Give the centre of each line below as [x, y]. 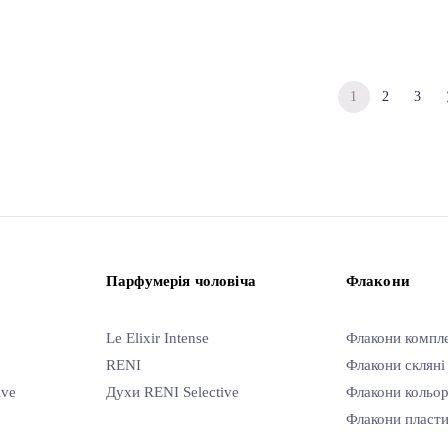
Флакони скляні [395, 365]
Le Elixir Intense [157, 338]
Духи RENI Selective [172, 392]
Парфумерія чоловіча [181, 281]
